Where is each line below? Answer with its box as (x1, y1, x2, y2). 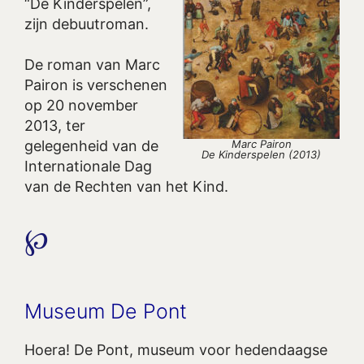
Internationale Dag (24, 158, 152, 175)
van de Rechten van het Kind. (24, 178, 228, 196)
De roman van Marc (24, 56, 160, 74)
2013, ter (24, 117, 85, 135)
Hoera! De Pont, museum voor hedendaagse (24, 340, 327, 358)
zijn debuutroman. (24, 15, 149, 33)
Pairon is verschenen (24, 76, 167, 94)
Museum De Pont (24, 298, 187, 323)
